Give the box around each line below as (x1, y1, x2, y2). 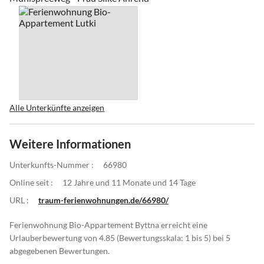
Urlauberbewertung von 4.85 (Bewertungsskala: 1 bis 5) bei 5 (9, 232, 230, 243)
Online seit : (9, 177, 53, 187)
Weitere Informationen (9, 136, 131, 151)
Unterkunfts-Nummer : (9, 159, 94, 170)
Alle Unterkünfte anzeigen (9, 102, 104, 113)
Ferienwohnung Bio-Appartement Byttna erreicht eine (9, 219, 207, 230)
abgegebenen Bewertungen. (9, 245, 110, 256)
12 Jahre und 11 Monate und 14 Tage (62, 177, 196, 187)
